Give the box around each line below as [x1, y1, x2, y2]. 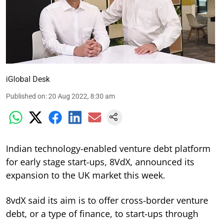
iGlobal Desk [6, 74, 50, 84]
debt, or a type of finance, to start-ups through [6, 207, 198, 220]
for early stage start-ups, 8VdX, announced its [6, 155, 194, 168]
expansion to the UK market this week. [6, 169, 165, 181]
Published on [6, 92, 45, 100]
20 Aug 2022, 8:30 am [48, 92, 115, 100]
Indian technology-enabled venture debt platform [6, 142, 211, 154]
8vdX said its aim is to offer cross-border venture [6, 194, 208, 206]
